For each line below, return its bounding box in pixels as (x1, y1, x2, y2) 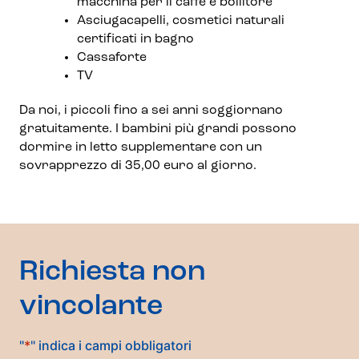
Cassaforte (77, 51, 147, 64)
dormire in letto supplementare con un (19, 141, 262, 154)
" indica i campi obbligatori (30, 337, 192, 354)
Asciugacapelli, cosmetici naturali (77, 14, 284, 27)
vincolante (19, 292, 163, 321)
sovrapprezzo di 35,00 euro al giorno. (19, 159, 256, 172)
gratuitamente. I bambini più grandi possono (19, 123, 296, 135)
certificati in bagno (77, 33, 194, 46)
